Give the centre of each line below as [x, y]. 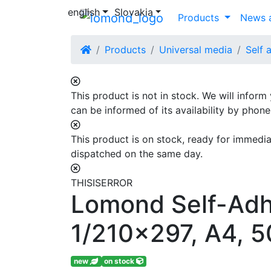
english [84, 12]
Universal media [196, 49]
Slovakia [133, 12]
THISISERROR [102, 182]
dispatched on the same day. [137, 153]
